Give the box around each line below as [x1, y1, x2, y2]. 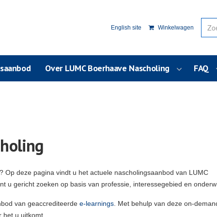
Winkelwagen [156, 24, 194, 31]
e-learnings [79, 200, 114, 207]
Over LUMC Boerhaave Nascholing [45, 62, 170, 74]
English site [111, 24, 142, 31]
